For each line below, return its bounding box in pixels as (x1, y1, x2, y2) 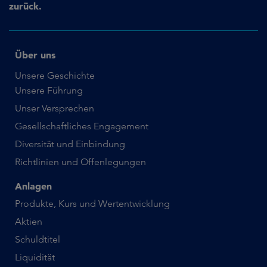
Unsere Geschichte (15, 70, 95, 81)
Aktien (15, 216, 42, 227)
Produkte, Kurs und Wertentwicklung (15, 198, 170, 209)
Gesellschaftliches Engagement (15, 120, 148, 132)
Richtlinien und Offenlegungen (15, 156, 146, 167)
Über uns (15, 49, 55, 61)
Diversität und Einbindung (15, 138, 125, 150)
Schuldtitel (15, 234, 60, 245)
